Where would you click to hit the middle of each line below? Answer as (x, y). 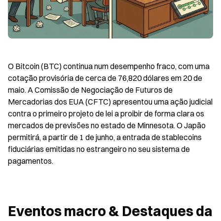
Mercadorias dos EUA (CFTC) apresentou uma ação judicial (110, 101)
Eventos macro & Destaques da (110, 211)
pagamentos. (31, 161)
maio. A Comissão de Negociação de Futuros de (90, 90)
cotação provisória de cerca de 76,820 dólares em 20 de (105, 78)
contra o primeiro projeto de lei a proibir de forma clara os (106, 113)
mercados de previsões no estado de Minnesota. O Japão (107, 125)
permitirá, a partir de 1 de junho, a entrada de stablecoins (105, 137)
